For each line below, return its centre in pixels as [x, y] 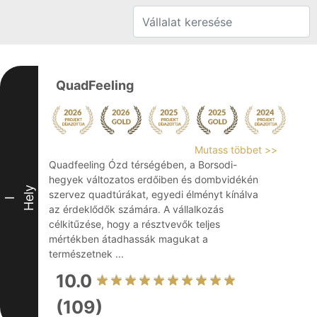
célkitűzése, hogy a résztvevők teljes [134, 224]
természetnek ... [86, 254]
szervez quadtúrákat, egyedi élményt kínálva [154, 194]
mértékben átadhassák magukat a [128, 239]
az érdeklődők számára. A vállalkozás [136, 209]
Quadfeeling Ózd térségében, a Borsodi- [143, 165]
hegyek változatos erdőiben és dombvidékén [154, 179]
